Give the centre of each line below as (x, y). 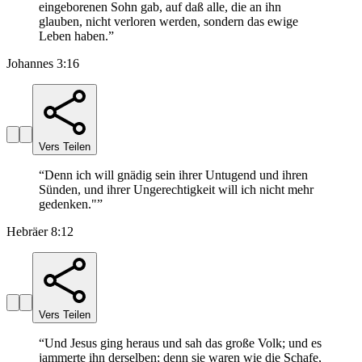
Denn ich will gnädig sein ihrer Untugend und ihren (176, 175)
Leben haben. (74, 36)
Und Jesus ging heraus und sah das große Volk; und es (183, 343)
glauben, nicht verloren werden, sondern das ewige (168, 22)
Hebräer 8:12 (40, 232)
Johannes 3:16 (43, 64)
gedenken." (68, 204)
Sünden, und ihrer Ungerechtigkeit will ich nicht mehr (176, 190)
